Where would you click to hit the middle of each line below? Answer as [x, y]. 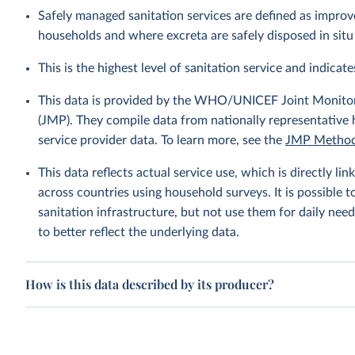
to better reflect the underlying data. [139, 232]
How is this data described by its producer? [150, 284]
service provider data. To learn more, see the [162, 140]
